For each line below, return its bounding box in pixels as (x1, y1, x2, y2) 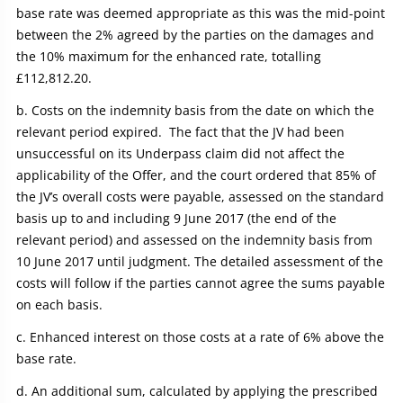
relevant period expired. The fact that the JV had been (16, 123, 345, 141)
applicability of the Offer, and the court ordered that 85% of (16, 166, 376, 184)
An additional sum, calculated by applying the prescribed (31, 382, 378, 400)
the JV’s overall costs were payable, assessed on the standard (16, 188, 384, 206)
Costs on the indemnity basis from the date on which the (31, 102, 374, 120)
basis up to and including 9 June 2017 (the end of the (16, 210, 336, 228)
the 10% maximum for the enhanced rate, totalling (16, 48, 321, 66)
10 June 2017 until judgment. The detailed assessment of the (16, 253, 383, 271)
